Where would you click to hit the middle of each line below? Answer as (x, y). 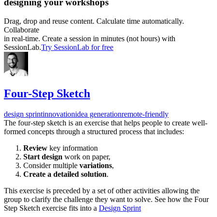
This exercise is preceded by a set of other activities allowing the (102, 191)
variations (96, 166)
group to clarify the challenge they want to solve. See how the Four (106, 200)
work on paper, (88, 157)
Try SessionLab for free (77, 47)
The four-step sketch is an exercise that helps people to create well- (106, 123)
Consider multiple (51, 166)
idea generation (98, 114)
